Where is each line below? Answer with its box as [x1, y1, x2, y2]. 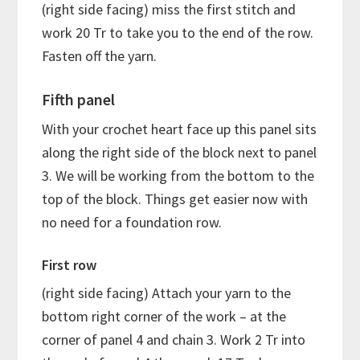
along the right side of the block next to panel [42, 142, 317, 162]
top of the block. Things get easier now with [42, 189, 309, 208]
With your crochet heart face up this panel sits [42, 119, 317, 138]
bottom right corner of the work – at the [42, 306, 287, 325]
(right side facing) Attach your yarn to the [42, 283, 292, 302]
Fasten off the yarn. [42, 46, 157, 65]
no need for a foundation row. [42, 212, 223, 231]
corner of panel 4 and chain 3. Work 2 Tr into [42, 329, 306, 349]
